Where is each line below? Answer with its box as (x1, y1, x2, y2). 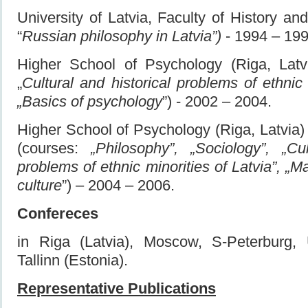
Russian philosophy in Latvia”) (22, 27, 221, 45)
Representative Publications (17, 279, 216, 297)
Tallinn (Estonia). (17, 251, 128, 269)
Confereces (17, 204, 98, 222)
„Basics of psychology (17, 92, 162, 110)
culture (17, 176, 62, 194)
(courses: (17, 139, 91, 157)
